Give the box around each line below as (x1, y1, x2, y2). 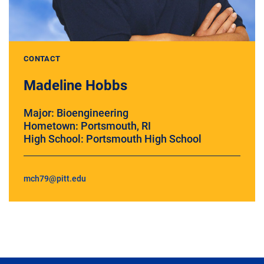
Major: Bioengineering (24, 105, 128, 120)
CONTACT (24, 53, 61, 64)
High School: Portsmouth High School (24, 131, 202, 146)
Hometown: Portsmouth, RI (24, 118, 151, 133)
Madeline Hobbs (24, 75, 127, 94)
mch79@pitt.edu (24, 172, 86, 184)
